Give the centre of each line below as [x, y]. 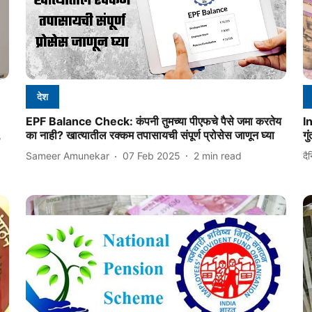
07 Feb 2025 [151, 156]
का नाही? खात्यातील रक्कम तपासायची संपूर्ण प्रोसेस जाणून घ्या [150, 135]
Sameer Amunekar [67, 156]
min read [221, 156]
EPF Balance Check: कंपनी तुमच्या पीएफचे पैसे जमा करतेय [153, 121]
